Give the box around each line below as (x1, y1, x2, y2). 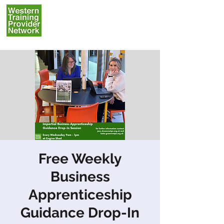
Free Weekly (38, 150, 121, 167)
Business (50, 168, 110, 185)
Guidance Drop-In (20, 204, 139, 221)
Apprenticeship (28, 186, 132, 203)
